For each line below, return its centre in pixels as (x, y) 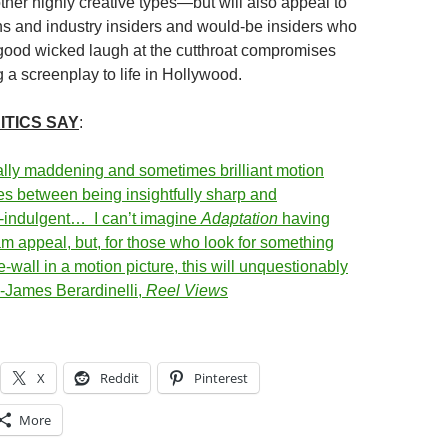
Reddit (119, 378)
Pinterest (221, 378)
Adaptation (239, 218)
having (304, 218)
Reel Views (187, 290)
